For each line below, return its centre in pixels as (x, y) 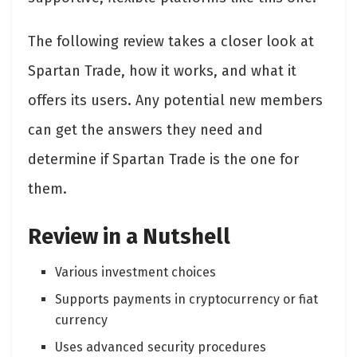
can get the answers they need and (145, 130)
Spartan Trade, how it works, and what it (162, 71)
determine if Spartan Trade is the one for (163, 160)
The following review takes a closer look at (171, 42)
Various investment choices (136, 272)
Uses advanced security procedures (161, 347)
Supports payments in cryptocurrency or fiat (187, 299)
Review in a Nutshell (131, 237)
